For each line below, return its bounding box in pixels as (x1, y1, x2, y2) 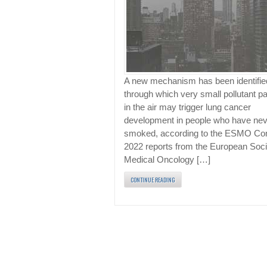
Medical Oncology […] (124, 155, 210, 165)
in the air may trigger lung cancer (124, 103, 251, 113)
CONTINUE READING (131, 175, 175, 185)
